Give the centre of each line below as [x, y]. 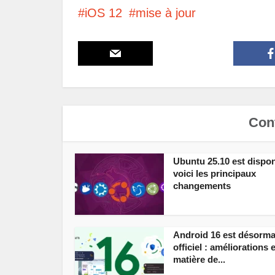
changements [202, 185]
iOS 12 [103, 13]
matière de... [199, 259]
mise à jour [166, 13]
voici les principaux [215, 173]
